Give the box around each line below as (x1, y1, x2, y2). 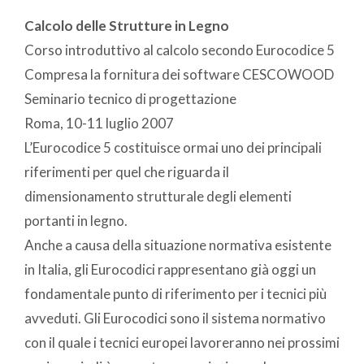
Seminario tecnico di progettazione (24, 89, 236, 107)
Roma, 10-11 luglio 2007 (24, 114, 174, 132)
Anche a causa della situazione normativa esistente (24, 236, 331, 253)
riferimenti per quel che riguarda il (24, 162, 229, 180)
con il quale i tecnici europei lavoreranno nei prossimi (24, 333, 340, 351)
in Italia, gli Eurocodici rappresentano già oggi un (24, 260, 316, 278)
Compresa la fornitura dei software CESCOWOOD (24, 65, 334, 83)
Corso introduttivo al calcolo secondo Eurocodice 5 (24, 41, 335, 58)
